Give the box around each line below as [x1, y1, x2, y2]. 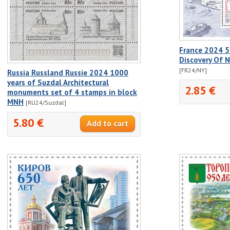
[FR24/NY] [179, 66, 207, 74]
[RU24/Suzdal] [26, 98, 66, 106]
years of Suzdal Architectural [7, 77, 109, 87]
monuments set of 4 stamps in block [7, 87, 137, 97]
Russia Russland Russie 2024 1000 [7, 67, 128, 78]
